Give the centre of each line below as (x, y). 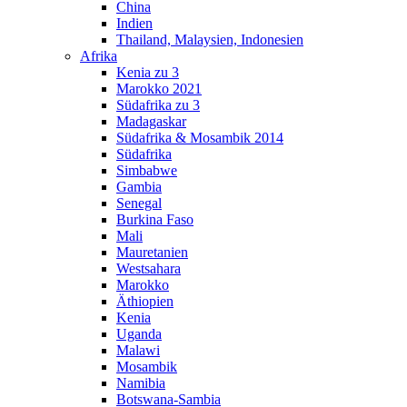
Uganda (139, 334)
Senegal (139, 203)
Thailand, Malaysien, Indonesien (210, 40)
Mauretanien (152, 253)
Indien (134, 24)
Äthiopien (145, 302)
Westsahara (149, 269)
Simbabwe (147, 171)
